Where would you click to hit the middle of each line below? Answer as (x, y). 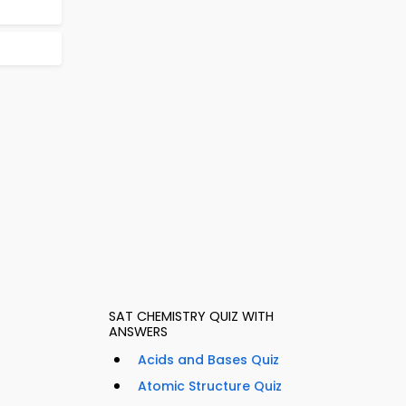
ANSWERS (138, 332)
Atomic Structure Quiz (210, 387)
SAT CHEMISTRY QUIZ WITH (191, 317)
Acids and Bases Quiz (208, 360)
